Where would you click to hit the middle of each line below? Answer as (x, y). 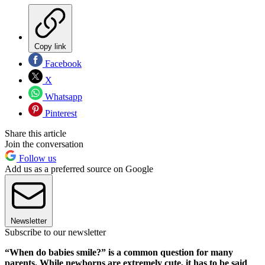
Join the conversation (44, 144)
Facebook (62, 63)
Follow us (36, 158)
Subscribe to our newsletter (55, 232)
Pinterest (60, 113)
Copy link (50, 46)
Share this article (35, 133)
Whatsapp (62, 96)
